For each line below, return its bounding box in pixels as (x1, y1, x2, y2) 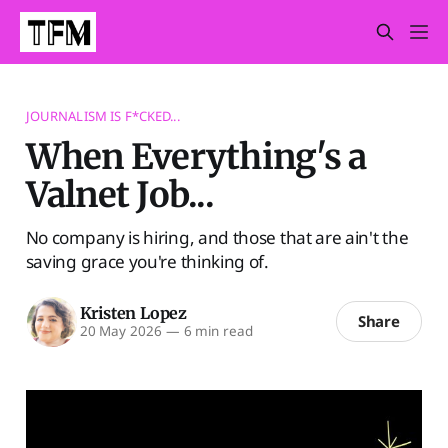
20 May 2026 (79, 322, 162, 341)
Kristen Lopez (79, 303, 187, 324)
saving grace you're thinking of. (25, 249, 269, 273)
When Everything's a (25, 134, 367, 178)
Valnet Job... (25, 172, 214, 216)
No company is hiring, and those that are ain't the (25, 225, 409, 249)
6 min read (179, 322, 253, 341)
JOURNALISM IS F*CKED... (25, 106, 180, 125)
